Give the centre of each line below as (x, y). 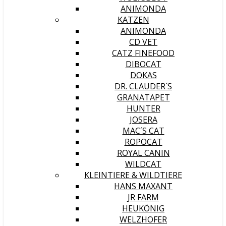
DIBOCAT (143, 64)
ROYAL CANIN (143, 153)
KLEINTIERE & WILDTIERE (133, 175)
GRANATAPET (143, 97)
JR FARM (143, 197)
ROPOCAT (143, 142)
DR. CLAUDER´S (143, 86)
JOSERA (143, 120)
